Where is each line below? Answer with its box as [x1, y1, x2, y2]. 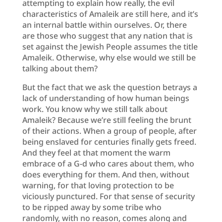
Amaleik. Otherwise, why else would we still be [22, 52, 196, 63]
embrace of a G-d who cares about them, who [22, 158, 194, 169]
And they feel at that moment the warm [22, 147, 170, 158]
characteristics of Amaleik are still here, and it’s [22, 8, 198, 19]
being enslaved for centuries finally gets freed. [22, 136, 196, 147]
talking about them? [22, 62, 98, 74]
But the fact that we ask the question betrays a [22, 81, 197, 93]
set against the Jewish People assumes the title [22, 41, 198, 52]
